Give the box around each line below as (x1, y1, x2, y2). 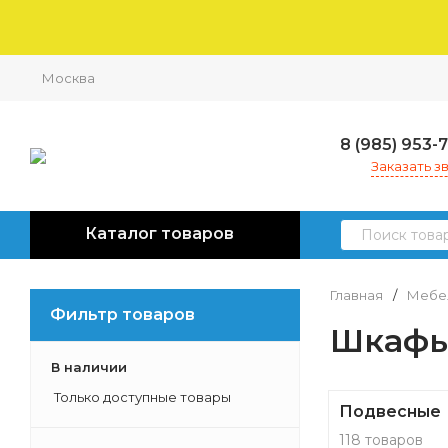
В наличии (51, 359, 127, 375)
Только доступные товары (51, 389, 231, 405)
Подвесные (339, 402, 441, 421)
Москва (42, 70, 95, 86)
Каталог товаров (85, 224, 234, 243)
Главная (330, 287, 383, 303)
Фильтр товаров (50, 305, 195, 324)
